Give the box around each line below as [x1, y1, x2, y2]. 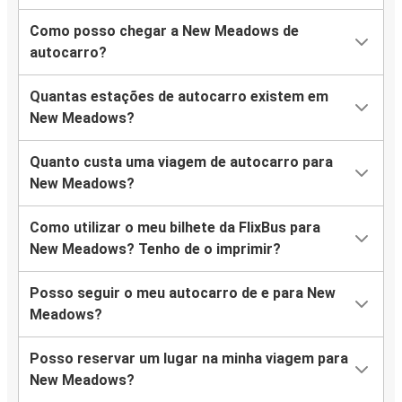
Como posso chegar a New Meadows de [30, 22, 299, 40]
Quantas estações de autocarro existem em [30, 88, 328, 106]
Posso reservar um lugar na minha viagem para [30, 350, 348, 368]
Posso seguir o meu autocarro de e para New [30, 284, 336, 302]
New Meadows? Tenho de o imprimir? [30, 240, 281, 258]
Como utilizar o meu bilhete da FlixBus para [30, 219, 320, 237]
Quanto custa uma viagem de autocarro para [30, 153, 333, 171]
